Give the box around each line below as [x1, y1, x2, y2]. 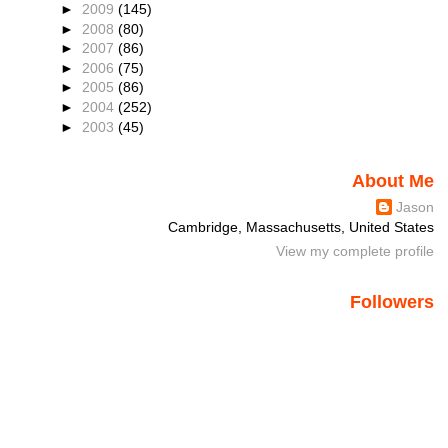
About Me [351, 171, 434, 192]
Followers [349, 291, 434, 312]
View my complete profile [275, 242, 434, 259]
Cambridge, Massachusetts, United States [167, 219, 434, 236]
